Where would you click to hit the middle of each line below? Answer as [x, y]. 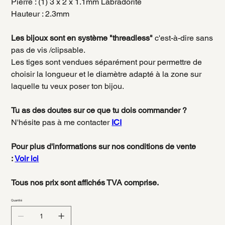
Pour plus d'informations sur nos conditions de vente [104, 147]
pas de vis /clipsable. [48, 50]
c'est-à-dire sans [183, 38]
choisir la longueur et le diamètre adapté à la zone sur [106, 74]
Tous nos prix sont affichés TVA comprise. [85, 183]
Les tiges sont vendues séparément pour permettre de [107, 62]
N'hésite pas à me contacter [62, 123]
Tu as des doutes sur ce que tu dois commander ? [99, 110]
